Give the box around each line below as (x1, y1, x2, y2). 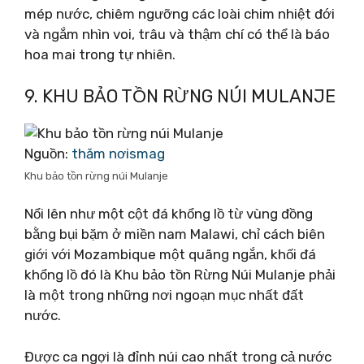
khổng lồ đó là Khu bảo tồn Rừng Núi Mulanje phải (24, 266, 336, 283)
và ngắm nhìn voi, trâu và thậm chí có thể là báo (24, 26, 330, 42)
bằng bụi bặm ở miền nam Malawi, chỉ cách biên (24, 226, 325, 242)
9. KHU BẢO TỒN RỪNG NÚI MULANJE (24, 84, 336, 107)
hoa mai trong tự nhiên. (24, 46, 175, 63)
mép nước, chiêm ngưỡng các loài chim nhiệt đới (24, 6, 335, 22)
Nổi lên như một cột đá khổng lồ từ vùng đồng (24, 206, 313, 222)
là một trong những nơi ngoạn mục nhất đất (24, 287, 304, 303)
